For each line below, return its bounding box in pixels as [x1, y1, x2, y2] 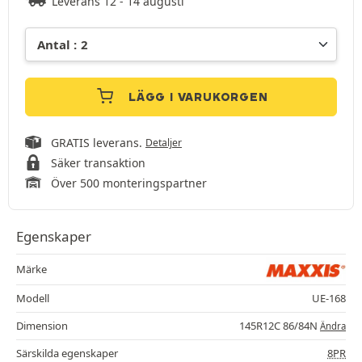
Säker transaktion [51, 155, 145, 171]
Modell [16, 291, 49, 306]
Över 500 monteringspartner [51, 175, 207, 192]
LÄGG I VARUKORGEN [128, 90, 268, 105]
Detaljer [145, 136, 182, 150]
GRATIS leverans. [51, 135, 145, 151]
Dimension [16, 318, 68, 334]
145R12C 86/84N [239, 318, 320, 334]
